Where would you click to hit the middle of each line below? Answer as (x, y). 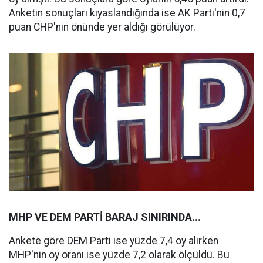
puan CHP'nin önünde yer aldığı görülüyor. (102, 27)
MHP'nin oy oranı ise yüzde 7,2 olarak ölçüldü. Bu (119, 254)
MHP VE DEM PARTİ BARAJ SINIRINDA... (105, 217)
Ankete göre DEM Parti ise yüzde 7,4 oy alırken (114, 240)
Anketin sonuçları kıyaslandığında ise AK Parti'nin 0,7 (127, 13)
